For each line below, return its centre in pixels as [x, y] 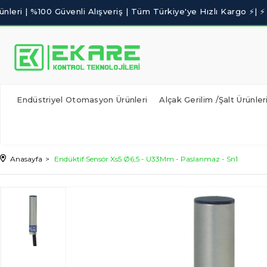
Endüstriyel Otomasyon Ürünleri [82, 100]
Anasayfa [26, 159]
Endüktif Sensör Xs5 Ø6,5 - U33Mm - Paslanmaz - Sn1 [146, 159]
